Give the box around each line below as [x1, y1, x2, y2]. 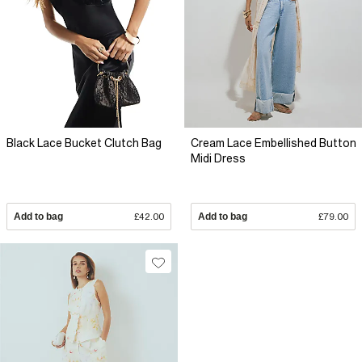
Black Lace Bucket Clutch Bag [6, 137, 162, 149]
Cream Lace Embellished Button [191, 137, 356, 149]
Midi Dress [191, 152, 246, 165]
